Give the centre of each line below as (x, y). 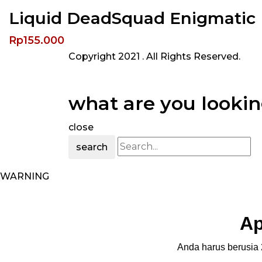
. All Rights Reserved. (191, 56)
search (92, 147)
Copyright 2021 (105, 56)
